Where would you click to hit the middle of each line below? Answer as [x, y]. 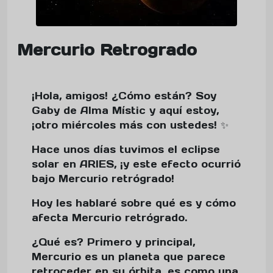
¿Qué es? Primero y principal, [113, 242]
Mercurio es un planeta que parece [129, 257]
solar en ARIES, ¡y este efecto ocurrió [136, 164]
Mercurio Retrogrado [107, 50]
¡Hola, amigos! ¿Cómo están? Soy [124, 96]
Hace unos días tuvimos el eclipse [126, 149]
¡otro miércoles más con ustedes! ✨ [130, 125]
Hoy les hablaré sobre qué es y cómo [134, 203]
